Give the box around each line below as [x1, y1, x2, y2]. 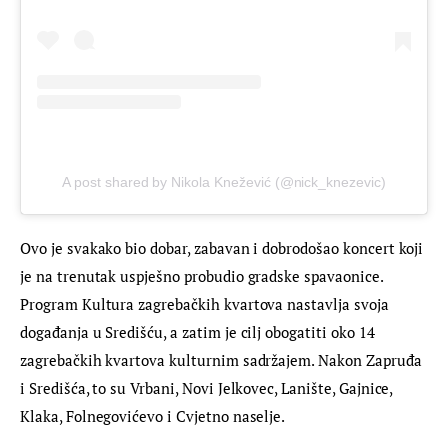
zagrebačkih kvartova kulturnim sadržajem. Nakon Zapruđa [20, 349, 426, 370]
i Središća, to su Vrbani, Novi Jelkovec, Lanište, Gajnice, [20, 377, 397, 398]
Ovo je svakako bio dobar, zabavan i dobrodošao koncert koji [20, 237, 428, 258]
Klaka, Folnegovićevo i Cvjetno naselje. [20, 405, 286, 426]
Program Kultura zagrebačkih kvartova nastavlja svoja [20, 293, 393, 314]
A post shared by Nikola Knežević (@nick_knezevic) [62, 174, 386, 191]
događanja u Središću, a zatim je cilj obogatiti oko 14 [20, 321, 379, 342]
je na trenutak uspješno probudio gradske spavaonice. [20, 265, 387, 286]
